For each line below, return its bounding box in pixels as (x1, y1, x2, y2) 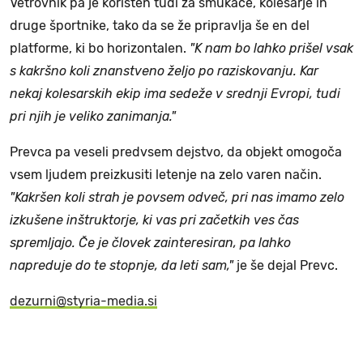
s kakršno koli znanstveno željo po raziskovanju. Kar (10, 62, 318, 79)
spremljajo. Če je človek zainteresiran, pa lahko (10, 234, 291, 250)
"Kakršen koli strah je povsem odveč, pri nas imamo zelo (10, 189, 344, 205)
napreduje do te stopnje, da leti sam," (10, 257, 233, 273)
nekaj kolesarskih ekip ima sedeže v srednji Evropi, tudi (10, 85, 340, 101)
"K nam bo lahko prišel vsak (186, 40, 353, 56)
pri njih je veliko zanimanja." (10, 108, 176, 124)
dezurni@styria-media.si (10, 293, 157, 309)
